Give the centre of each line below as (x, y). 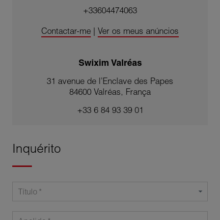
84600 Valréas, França (110, 92)
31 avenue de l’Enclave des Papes (110, 81)
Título (28, 192)
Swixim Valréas (110, 63)
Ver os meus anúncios (138, 31)
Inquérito (37, 149)
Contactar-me (66, 31)
